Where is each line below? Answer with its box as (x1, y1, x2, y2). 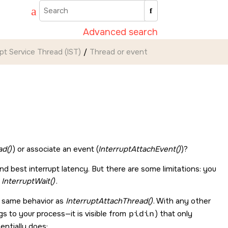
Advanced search (83, 26, 158, 38)
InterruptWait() (2, 176, 55, 186)
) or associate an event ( (12, 144, 98, 154)
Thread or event (90, 46, 148, 57)
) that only (155, 209, 192, 219)
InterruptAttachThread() (65, 196, 153, 206)
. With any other (153, 196, 211, 206)
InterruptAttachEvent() (98, 144, 181, 154)
